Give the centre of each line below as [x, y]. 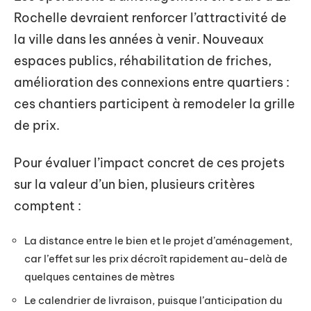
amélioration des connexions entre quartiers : [152, 82]
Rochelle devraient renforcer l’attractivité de [150, 18]
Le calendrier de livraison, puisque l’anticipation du [153, 300]
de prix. [37, 125]
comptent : [48, 205]
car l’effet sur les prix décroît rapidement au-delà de [156, 259]
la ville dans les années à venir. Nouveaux [139, 39]
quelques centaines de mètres [100, 277]
